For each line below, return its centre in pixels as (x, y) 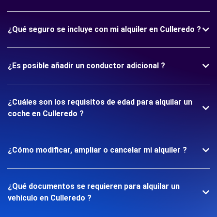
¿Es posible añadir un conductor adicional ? (86, 66)
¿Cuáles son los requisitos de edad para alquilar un (100, 102)
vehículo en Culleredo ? (50, 198)
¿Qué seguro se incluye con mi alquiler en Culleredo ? (104, 29)
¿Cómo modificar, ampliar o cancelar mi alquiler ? (97, 150)
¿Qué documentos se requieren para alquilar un (94, 186)
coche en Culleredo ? (46, 114)
